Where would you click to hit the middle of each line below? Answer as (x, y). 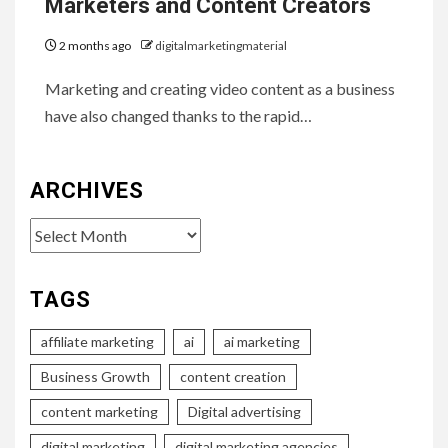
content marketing (99, 411)
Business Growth (95, 376)
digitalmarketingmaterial (221, 45)
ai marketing (262, 341)
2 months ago (95, 45)
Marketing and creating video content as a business (220, 88)
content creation (233, 376)
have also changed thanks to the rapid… (178, 115)
